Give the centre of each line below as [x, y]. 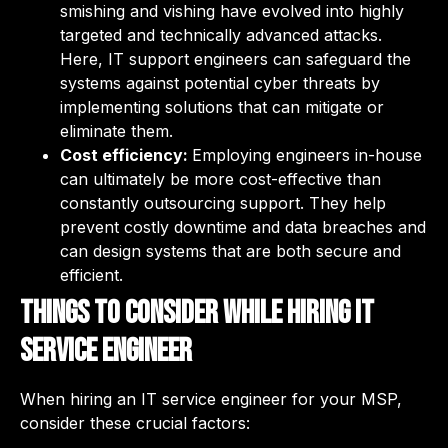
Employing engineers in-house [307, 155]
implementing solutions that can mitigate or [222, 107]
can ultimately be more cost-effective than [220, 179]
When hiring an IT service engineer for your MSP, [211, 399]
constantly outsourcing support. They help [223, 203]
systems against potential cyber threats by [220, 83]
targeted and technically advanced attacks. [221, 35]
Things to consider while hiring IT [197, 314]
